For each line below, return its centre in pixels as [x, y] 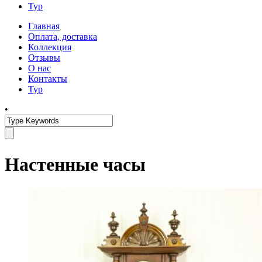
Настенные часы [75, 165]
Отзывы [44, 58]
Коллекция [50, 47]
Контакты [48, 79]
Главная [44, 26]
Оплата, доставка [63, 37]
